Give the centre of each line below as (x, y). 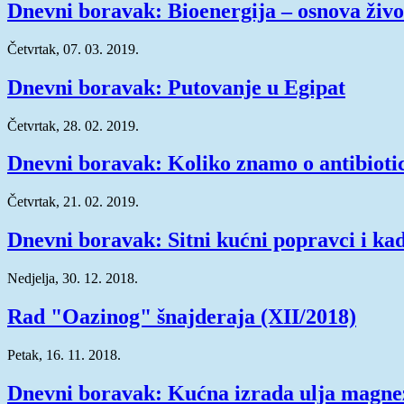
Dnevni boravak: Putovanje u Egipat (176, 87)
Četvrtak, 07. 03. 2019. (73, 49)
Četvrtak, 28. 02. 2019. (73, 125)
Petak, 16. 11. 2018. (64, 354)
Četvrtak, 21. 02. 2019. (73, 202)
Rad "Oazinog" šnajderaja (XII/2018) (182, 317)
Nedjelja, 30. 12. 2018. (73, 279)
